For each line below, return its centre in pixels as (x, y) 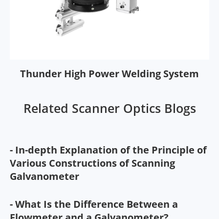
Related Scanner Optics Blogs (109, 108)
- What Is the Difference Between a (94, 204)
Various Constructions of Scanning (92, 163)
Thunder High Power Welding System (109, 73)
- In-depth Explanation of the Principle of (108, 150)
